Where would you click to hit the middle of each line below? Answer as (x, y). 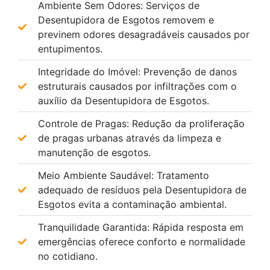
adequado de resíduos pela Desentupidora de (142, 190)
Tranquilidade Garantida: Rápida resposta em (140, 227)
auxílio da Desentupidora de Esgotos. (123, 100)
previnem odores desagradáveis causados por (143, 34)
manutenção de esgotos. (94, 152)
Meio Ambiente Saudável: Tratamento (123, 175)
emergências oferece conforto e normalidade (141, 241)
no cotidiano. (67, 256)
